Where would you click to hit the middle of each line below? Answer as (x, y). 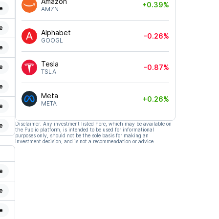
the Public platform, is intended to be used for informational (84, 130)
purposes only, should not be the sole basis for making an (82, 135)
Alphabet (56, 33)
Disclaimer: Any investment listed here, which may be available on (93, 124)
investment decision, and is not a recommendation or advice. (85, 141)
